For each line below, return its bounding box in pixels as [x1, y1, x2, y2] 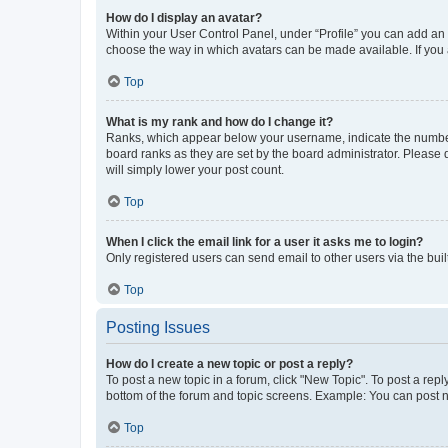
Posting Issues [106, 318, 210, 336]
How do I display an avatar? [106, 10, 262, 25]
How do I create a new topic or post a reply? [106, 356, 353, 371]
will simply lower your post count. [106, 162, 284, 177]
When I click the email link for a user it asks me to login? [106, 234, 423, 249]
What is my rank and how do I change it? [106, 114, 333, 129]
